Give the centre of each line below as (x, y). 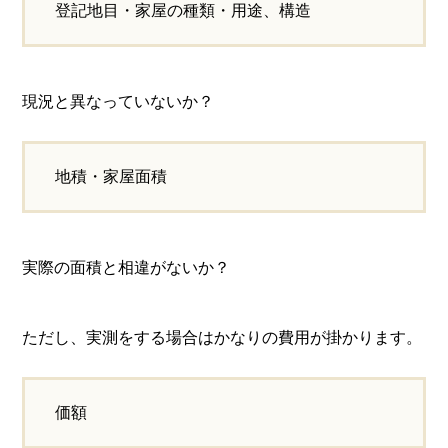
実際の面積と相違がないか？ (126, 267)
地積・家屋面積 (111, 176)
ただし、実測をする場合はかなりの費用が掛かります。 (222, 337)
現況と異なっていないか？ (118, 101)
